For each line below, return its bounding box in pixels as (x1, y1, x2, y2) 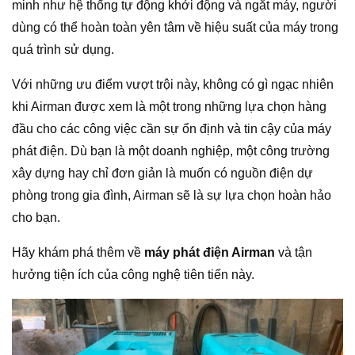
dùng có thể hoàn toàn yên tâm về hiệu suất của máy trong (12, 21, 338, 35)
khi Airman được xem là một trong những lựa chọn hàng (12, 100, 326, 114)
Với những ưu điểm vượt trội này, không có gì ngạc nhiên (12, 78, 334, 92)
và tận (275, 246, 312, 260)
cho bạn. (12, 211, 60, 225)
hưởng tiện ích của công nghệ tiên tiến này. (12, 268, 254, 282)
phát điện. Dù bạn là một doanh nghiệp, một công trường (12, 144, 330, 158)
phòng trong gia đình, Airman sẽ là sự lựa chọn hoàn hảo (12, 189, 331, 203)
